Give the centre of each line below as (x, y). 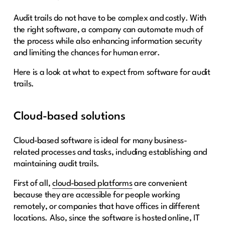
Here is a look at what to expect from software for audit (112, 73)
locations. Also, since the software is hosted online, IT (106, 218)
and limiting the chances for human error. (87, 53)
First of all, (33, 184)
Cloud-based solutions (69, 117)
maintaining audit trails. (57, 164)
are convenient (160, 184)
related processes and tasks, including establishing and (110, 153)
